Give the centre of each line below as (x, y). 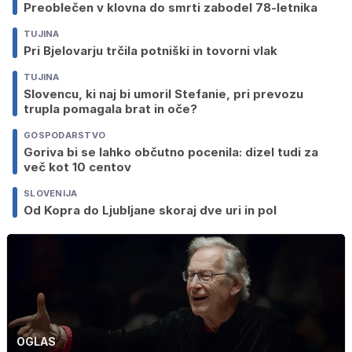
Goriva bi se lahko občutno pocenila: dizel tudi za (171, 152)
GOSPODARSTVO (65, 136)
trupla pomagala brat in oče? (110, 109)
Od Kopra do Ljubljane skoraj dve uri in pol (150, 211)
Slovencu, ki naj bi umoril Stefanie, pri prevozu (163, 94)
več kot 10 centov (77, 167)
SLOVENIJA (51, 194)
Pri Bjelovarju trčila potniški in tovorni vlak (150, 51)
